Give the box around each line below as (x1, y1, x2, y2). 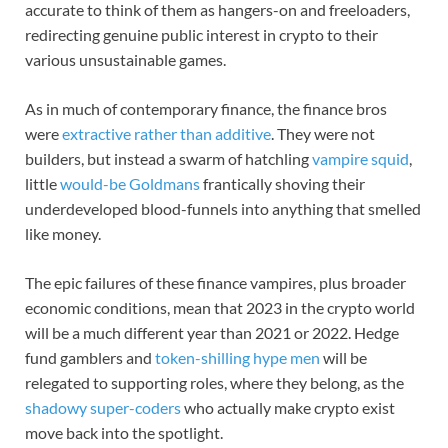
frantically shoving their (200, 173, 365, 193)
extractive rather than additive (59, 123, 271, 143)
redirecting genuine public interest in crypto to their (25, 24, 378, 44)
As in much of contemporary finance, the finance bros (25, 98, 387, 118)
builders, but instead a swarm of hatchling (25, 148, 309, 168)
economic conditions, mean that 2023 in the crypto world (25, 297, 415, 317)
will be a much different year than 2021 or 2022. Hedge (25, 322, 399, 342)
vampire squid (309, 148, 409, 168)
